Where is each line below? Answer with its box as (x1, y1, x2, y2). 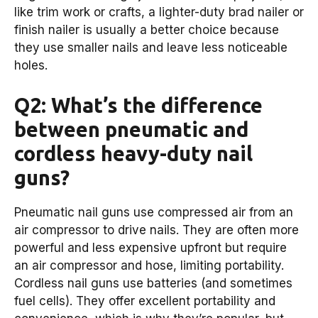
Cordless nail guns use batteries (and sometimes (14, 275, 292, 290)
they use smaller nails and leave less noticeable (14, 40, 287, 55)
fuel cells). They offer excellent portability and (14, 293, 275, 308)
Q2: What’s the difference (14, 93, 263, 116)
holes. (14, 58, 48, 73)
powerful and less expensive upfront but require (14, 240, 287, 255)
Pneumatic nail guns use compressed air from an (14, 204, 293, 219)
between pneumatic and (14, 117, 248, 141)
